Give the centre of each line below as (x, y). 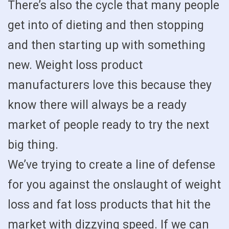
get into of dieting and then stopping (106, 25)
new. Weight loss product (75, 65)
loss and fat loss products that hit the (109, 205)
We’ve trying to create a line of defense (111, 165)
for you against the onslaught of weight (114, 185)
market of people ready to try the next (108, 125)
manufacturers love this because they (110, 85)
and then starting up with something (107, 45)
